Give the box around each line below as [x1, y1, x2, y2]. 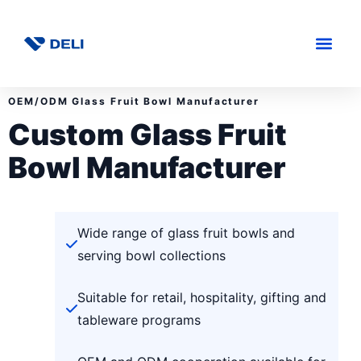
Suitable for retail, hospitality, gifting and [77, 289, 326, 306]
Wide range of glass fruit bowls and [77, 225, 295, 242]
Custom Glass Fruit [8, 117, 287, 153]
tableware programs [77, 312, 201, 329]
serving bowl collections [77, 247, 226, 264]
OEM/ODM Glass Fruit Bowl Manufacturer [8, 95, 260, 107]
